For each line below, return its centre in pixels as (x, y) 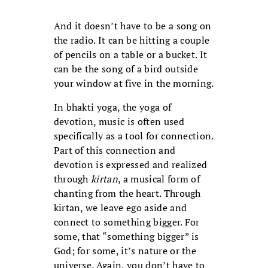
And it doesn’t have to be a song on (133, 26)
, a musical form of (159, 179)
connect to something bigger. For (127, 222)
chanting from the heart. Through (127, 194)
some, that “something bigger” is (126, 237)
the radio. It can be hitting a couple (132, 40)
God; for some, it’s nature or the (125, 251)
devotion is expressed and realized (130, 165)
